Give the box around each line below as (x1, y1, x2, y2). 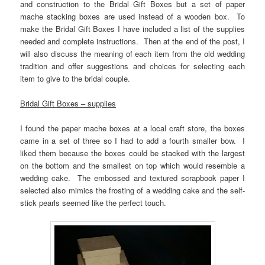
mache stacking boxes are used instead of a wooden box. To (20, 10, 245, 22)
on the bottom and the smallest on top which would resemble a (20, 160, 245, 172)
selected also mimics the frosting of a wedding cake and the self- (20, 185, 245, 196)
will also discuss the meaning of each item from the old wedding (20, 47, 245, 59)
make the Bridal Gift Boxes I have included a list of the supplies (20, 22, 245, 34)
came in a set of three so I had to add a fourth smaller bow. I (20, 135, 245, 147)
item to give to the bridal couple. (20, 72, 138, 84)
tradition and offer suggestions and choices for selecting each (20, 60, 245, 72)
